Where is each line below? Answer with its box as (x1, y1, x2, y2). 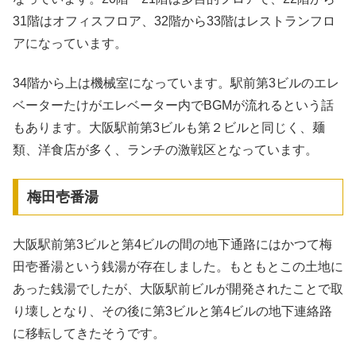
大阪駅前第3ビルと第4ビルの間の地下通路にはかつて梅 (13, 237, 332, 251)
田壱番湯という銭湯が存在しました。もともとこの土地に (13, 259, 343, 273)
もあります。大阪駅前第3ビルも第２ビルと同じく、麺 (13, 120, 325, 134)
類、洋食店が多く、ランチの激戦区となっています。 (13, 142, 318, 157)
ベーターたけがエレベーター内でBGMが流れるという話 (13, 98, 334, 112)
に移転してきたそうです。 (13, 326, 165, 340)
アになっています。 (13, 36, 127, 50)
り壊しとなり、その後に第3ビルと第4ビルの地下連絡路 (13, 304, 332, 318)
